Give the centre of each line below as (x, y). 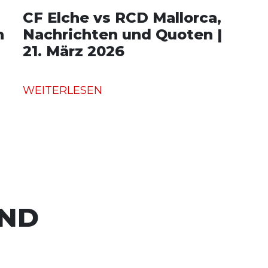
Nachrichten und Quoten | (122, 34)
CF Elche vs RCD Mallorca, (122, 17)
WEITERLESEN (63, 90)
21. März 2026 (74, 51)
